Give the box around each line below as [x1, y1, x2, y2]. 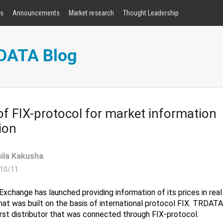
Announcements [12, 9, 60, 17]
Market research [68, 9, 114, 17]
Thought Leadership [122, 9, 179, 17]
